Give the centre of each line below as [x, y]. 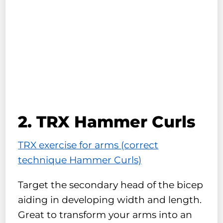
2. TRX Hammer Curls [107, 121]
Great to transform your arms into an [105, 215]
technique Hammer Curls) [80, 160]
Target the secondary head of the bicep [111, 185]
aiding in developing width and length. [110, 200]
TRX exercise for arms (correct [88, 145]
